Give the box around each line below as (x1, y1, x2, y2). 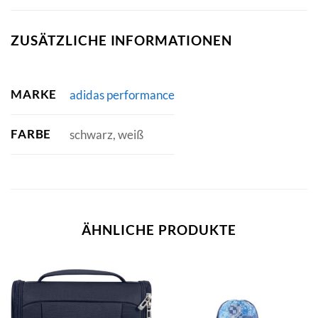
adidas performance (69, 87, 175, 102)
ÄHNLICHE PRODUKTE (82, 221, 236, 238)
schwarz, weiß (69, 126, 143, 142)
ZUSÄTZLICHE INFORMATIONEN (11, 31, 232, 48)
